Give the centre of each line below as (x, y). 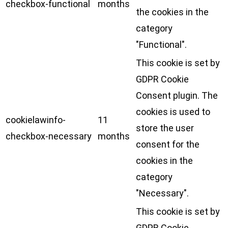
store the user (165, 128)
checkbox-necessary (49, 136)
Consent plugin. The (177, 96)
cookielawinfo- (36, 120)
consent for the (168, 145)
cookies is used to (173, 112)
